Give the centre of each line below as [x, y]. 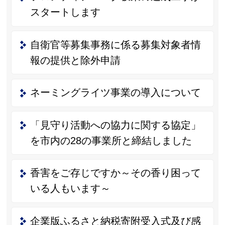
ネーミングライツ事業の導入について [115, 93]
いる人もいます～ [70, 189]
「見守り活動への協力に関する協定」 [115, 125]
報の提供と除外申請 [75, 60]
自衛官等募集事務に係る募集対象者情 [115, 44]
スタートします [65, 12]
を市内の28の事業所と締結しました [111, 140]
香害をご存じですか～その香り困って [115, 173]
